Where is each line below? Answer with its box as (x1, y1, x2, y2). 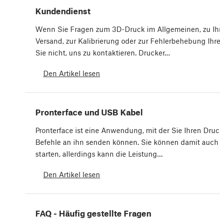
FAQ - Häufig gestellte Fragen (35, 208, 151, 219)
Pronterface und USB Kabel (35, 107, 143, 117)
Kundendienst (35, 6, 90, 16)
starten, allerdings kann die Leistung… (35, 149, 163, 159)
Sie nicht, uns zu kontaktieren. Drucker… (35, 48, 170, 57)
